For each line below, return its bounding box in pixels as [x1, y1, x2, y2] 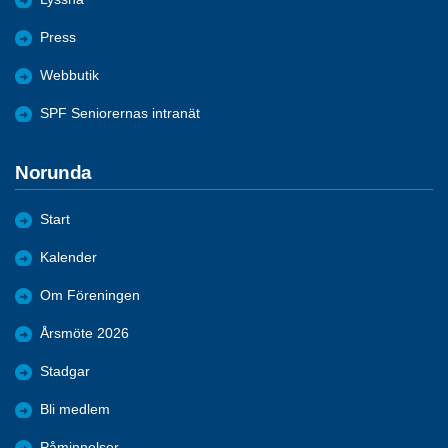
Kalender [40, 250, 97, 266]
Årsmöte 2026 [40, 326, 129, 342]
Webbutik [40, 67, 99, 83]
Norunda [15, 161, 92, 183]
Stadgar [40, 364, 90, 380]
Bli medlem [40, 402, 110, 418]
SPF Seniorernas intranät [40, 105, 200, 121]
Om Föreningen [40, 288, 140, 304]
